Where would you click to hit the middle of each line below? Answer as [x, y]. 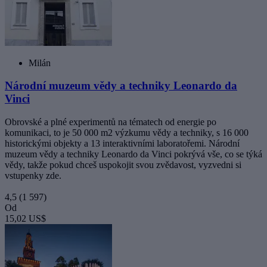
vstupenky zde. [33, 175]
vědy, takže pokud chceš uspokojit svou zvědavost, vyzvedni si [123, 164]
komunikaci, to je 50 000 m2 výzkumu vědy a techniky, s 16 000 [127, 132]
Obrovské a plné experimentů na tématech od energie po [111, 122]
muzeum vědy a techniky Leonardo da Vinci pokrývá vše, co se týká [133, 154]
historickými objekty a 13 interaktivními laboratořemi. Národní [122, 143]
